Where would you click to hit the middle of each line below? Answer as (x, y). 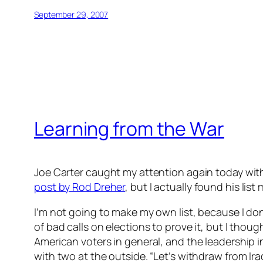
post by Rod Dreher (80, 187)
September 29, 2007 (71, 15)
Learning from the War (129, 128)
